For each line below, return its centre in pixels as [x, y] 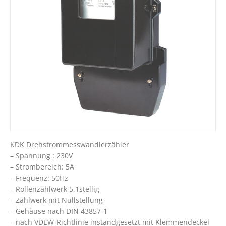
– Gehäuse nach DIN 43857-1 [59, 211]
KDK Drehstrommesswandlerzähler [70, 145]
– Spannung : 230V [41, 156]
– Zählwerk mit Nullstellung [56, 200]
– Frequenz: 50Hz [39, 178]
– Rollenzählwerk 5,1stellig [55, 189]
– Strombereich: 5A [42, 167]
